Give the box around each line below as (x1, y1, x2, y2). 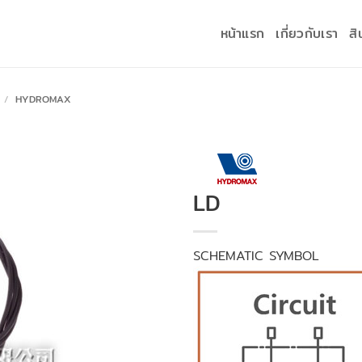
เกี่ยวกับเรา (276, 23, 339, 44)
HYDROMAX (15, 91, 71, 107)
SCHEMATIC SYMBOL (193, 246, 319, 266)
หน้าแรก (220, 23, 265, 44)
